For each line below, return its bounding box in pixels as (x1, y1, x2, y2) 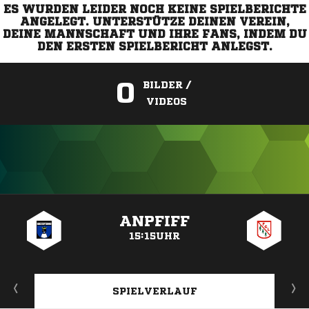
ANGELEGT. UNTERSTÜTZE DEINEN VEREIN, (19, 16, 290, 27)
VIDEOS (146, 97, 187, 106)
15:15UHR (128, 231, 180, 241)
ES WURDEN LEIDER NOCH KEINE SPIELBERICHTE (3, 3, 306, 14)
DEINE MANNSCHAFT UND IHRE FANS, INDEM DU (2, 28, 307, 39)
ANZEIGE (139, 197, 170, 205)
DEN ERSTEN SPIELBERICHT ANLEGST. (37, 41, 272, 52)
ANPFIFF (119, 214, 190, 229)
